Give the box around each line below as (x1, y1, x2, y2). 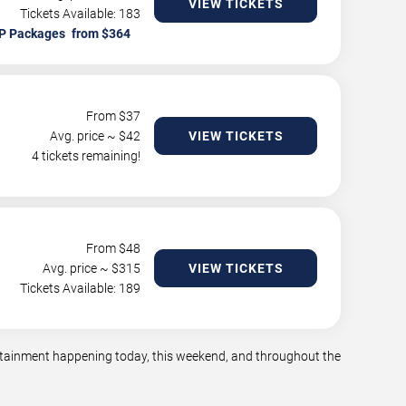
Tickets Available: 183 (20, 6, 140, 21)
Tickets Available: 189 (20, 281, 140, 295)
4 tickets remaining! (32, 149, 140, 163)
